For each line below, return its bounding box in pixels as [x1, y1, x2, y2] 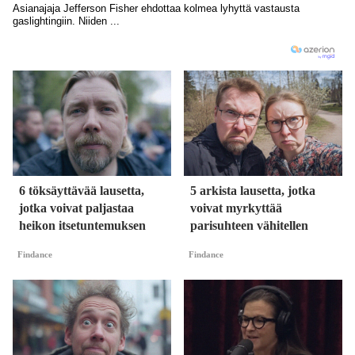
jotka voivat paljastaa [19, 201, 134, 216]
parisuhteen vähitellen [190, 219, 308, 233]
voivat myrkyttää [190, 201, 282, 216]
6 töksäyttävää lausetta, [19, 184, 144, 198]
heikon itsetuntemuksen [19, 219, 146, 233]
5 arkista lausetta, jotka [190, 184, 315, 198]
